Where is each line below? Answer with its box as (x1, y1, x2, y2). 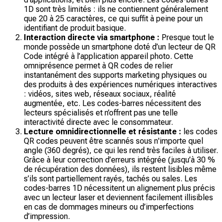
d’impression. (24, 211, 70, 221)
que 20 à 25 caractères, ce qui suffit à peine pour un (24, 13, 203, 23)
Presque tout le (160, 32, 214, 42)
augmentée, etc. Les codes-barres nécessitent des (24, 98, 201, 108)
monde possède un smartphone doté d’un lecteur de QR (24, 42, 216, 52)
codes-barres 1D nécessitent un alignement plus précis (24, 183, 215, 193)
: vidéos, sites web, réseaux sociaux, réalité (24, 89, 176, 99)
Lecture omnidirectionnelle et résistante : (24, 126, 181, 136)
